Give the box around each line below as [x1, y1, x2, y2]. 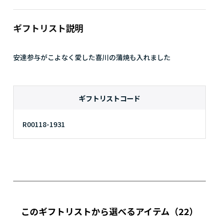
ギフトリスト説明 [13, 21, 84, 34]
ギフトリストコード [79, 92, 140, 103]
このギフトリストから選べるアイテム [21, 205, 170, 218]
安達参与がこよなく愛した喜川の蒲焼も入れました [13, 52, 171, 62]
